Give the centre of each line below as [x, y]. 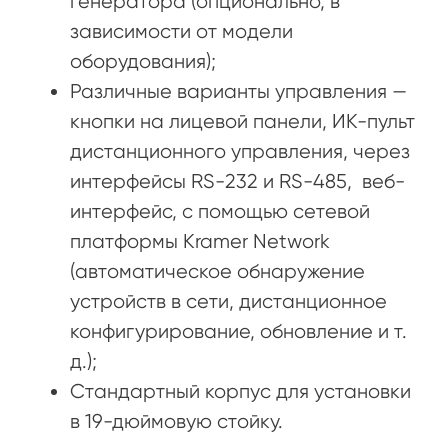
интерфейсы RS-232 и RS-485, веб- [237, 181]
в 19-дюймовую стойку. [176, 421]
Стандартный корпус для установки [240, 391]
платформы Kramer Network [200, 241]
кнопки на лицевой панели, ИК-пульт [242, 121]
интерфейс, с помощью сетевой [220, 211]
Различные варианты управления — [238, 91]
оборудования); [143, 61]
